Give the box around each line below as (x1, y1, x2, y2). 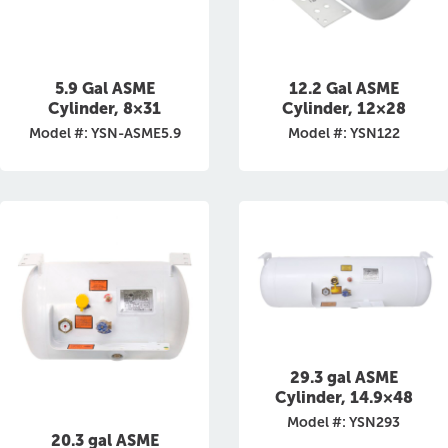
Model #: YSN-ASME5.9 (28, 125, 181, 142)
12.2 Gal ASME (288, 79, 399, 98)
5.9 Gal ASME (54, 79, 155, 98)
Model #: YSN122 (287, 125, 400, 142)
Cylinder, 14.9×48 (274, 387, 413, 407)
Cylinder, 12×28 (281, 99, 406, 118)
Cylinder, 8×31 (48, 99, 161, 118)
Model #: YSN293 (287, 413, 400, 431)
